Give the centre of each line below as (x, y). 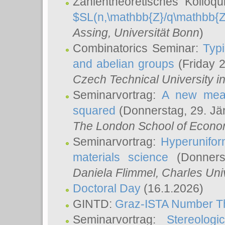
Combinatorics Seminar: (138, 48)
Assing (90, 33)
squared (94, 110)
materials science (121, 157)
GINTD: (94, 204)
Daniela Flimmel (114, 173)
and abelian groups (124, 64)
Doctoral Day (107, 188)
